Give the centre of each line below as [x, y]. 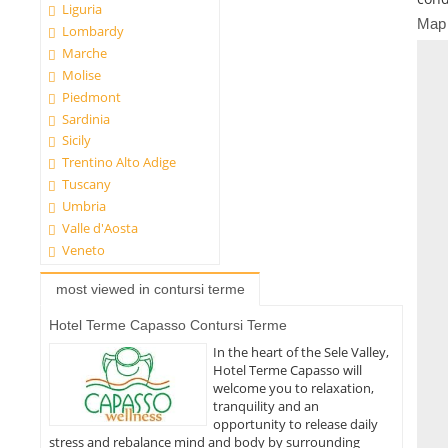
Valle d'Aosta [100, 227]
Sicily [77, 140]
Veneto [84, 249]
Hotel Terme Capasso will [288, 369]
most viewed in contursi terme [150, 289]
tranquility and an [266, 405]
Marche [85, 53]
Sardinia [86, 118]
